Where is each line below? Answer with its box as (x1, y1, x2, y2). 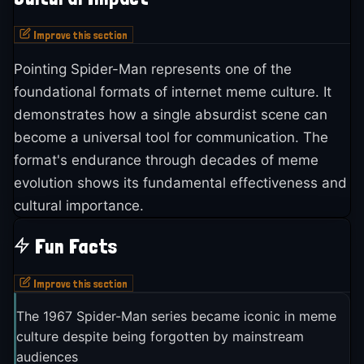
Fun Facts (34, 235, 118, 258)
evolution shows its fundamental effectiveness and (14, 175, 347, 192)
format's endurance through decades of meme (14, 152, 318, 169)
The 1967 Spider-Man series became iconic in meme (16, 307, 336, 324)
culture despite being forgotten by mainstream (16, 327, 304, 344)
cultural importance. (14, 197, 144, 214)
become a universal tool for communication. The (14, 129, 328, 146)
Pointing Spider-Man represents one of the (14, 61, 292, 78)
